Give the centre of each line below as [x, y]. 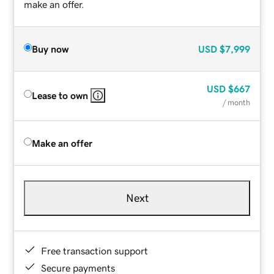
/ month [236, 102]
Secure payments [78, 268]
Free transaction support [95, 250]
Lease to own [60, 95]
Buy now [50, 49]
